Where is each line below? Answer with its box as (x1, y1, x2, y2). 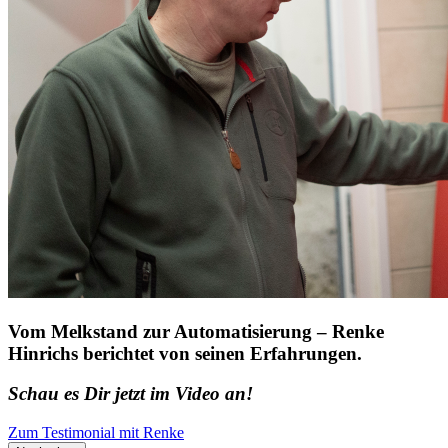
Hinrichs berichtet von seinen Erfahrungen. (8, 342, 362, 364)
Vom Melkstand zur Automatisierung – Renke (8, 320, 384, 342)
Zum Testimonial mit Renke (8, 424, 184, 442)
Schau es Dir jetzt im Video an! (8, 383, 253, 405)
